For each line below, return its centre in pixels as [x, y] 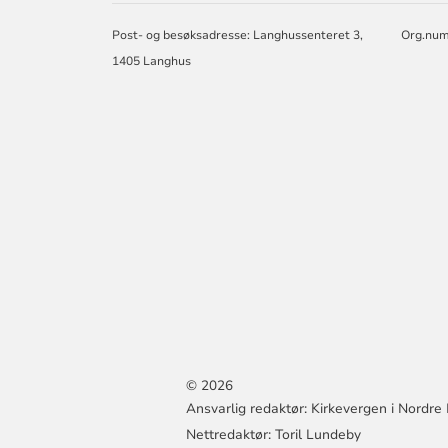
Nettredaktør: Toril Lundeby [274, 434]
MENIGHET [374, 14]
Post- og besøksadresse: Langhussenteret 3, [238, 34]
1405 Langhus [152, 60]
